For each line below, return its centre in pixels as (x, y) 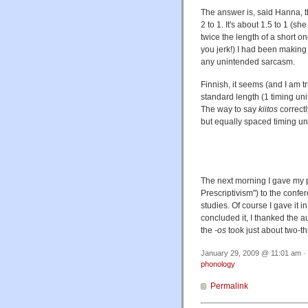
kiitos (268, 109)
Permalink (229, 286)
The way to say (230, 109)
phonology (218, 264)
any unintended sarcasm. (248, 62)
